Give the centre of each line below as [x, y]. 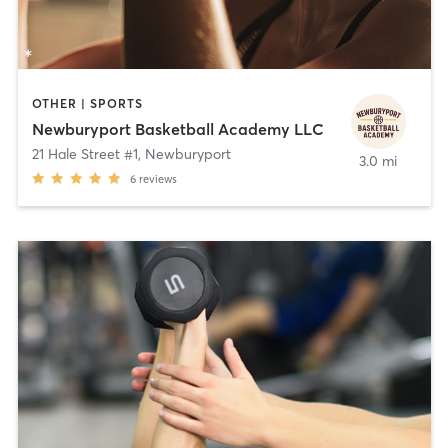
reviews [157, 179]
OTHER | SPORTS [87, 103]
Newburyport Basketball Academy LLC [177, 129]
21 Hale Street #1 [84, 154]
